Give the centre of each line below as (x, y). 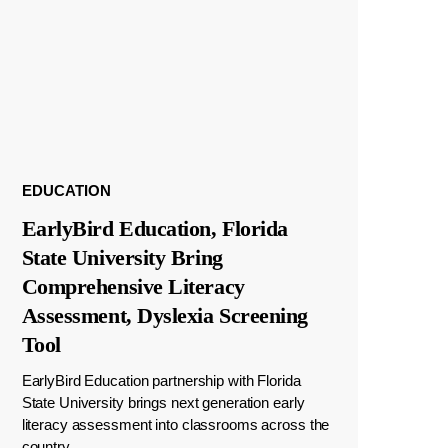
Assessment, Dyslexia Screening (164, 315)
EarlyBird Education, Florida (154, 228)
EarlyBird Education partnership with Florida (161, 380)
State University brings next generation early (163, 402)
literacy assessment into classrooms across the (175, 424)
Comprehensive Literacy (133, 286)
